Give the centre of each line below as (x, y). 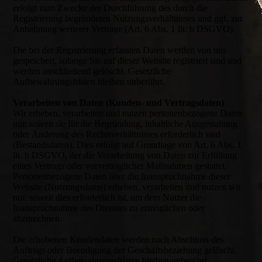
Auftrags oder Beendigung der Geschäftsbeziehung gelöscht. (125, 250)
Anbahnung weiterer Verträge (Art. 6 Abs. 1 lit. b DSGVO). (124, 29)
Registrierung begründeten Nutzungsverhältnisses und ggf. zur (128, 18)
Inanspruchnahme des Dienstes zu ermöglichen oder (109, 208)
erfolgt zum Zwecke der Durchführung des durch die (111, 8)
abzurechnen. (38, 218)
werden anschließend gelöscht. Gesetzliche (92, 71)
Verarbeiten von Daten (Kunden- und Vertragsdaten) (119, 103)
